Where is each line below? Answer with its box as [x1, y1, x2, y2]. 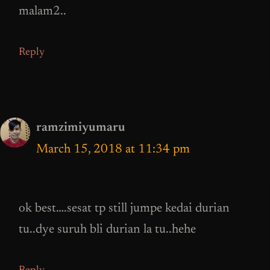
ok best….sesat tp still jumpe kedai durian [19, 202, 230, 216]
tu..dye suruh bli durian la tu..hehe [19, 224, 196, 237]
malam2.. [19, 5, 66, 19]
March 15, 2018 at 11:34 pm [36, 143, 190, 156]
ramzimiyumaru [36, 121, 125, 134]
